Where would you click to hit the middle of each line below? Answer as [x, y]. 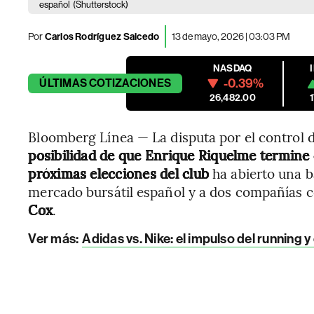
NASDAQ [233, 68]
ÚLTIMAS [63, 83]
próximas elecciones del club [119, 173]
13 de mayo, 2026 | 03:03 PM [231, 36]
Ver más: [54, 239]
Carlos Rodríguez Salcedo [102, 36]
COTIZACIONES [130, 83]
